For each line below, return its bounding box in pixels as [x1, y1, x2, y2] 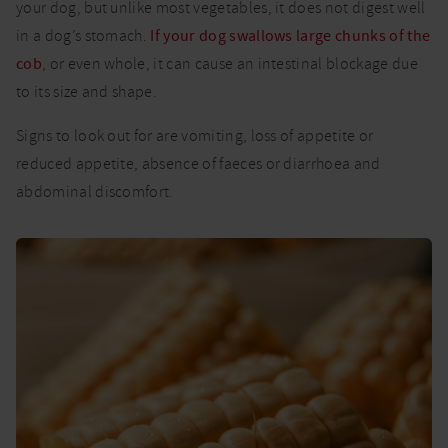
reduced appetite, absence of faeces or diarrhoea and [16, 154, 381, 175]
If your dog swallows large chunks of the [150, 26, 431, 47]
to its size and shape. [16, 82, 158, 103]
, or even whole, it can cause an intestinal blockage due [41, 54, 418, 75]
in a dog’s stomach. [16, 26, 151, 47]
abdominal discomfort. [16, 182, 174, 203]
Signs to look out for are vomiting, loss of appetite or [16, 126, 374, 147]
